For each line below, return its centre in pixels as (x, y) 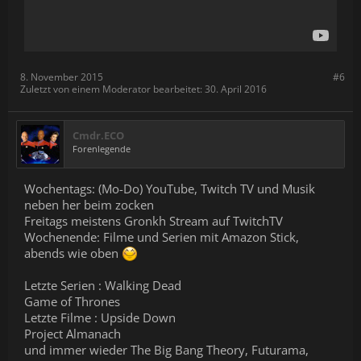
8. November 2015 (62, 77)
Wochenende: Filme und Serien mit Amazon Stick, (162, 237)
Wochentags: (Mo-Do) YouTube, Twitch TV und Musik (170, 189)
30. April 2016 (236, 89)
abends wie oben (73, 253)
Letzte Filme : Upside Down (100, 317)
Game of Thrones (72, 301)
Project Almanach (73, 334)
